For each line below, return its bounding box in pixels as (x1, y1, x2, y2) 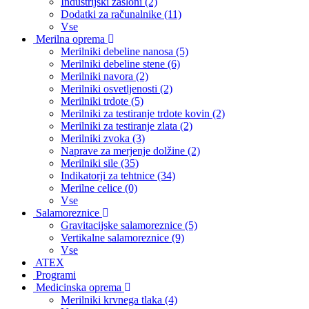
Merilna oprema (33, 33, 108, 45)
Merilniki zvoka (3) (61, 132, 145, 144)
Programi (33, 269, 76, 281)
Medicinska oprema (33, 281, 124, 293)
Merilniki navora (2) (61, 70, 148, 82)
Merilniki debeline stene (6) (61, 58, 180, 70)
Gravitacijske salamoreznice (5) (61, 219, 197, 231)
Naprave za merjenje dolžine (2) (61, 145, 200, 157)
